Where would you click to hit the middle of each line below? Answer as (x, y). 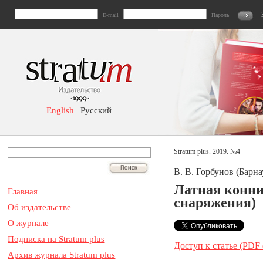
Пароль (220, 15)
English (60, 110)
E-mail (111, 15)
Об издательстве (40, 207)
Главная (23, 191)
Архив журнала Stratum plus (62, 255)
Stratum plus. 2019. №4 (207, 151)
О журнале (28, 223)
